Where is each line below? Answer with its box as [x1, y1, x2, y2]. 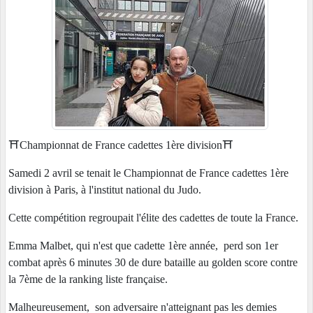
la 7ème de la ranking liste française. [8, 273, 170, 286]
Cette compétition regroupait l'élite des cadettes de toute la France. [8, 212, 298, 224]
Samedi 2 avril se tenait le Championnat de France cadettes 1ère [8, 167, 289, 180]
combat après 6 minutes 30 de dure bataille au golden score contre [8, 256, 298, 269]
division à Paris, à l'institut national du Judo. [8, 184, 204, 196]
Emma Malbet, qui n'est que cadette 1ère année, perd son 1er [8, 240, 278, 252]
